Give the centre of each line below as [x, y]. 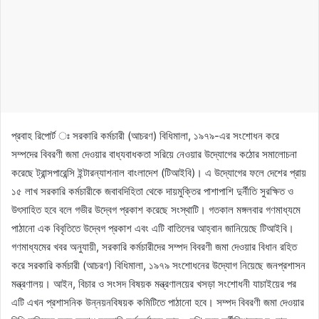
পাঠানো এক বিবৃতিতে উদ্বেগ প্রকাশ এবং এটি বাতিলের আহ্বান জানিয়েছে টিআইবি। [153, 228]
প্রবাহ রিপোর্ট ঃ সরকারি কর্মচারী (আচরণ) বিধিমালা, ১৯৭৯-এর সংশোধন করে [145, 135]
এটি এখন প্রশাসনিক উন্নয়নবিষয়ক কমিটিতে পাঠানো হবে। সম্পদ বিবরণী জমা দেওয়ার [158, 302]
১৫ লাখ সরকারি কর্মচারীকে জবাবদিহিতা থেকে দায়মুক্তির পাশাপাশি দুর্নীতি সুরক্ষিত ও [152, 191]
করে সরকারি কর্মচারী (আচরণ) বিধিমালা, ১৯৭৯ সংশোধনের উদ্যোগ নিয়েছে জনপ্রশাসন [158, 265]
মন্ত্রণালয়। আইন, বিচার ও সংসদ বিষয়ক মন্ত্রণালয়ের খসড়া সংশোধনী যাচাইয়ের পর [154, 283]
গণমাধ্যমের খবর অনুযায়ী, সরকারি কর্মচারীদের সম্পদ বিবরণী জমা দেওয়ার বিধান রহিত [154, 246]
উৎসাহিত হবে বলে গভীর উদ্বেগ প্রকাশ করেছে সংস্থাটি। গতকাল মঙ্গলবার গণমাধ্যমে [156, 209]
